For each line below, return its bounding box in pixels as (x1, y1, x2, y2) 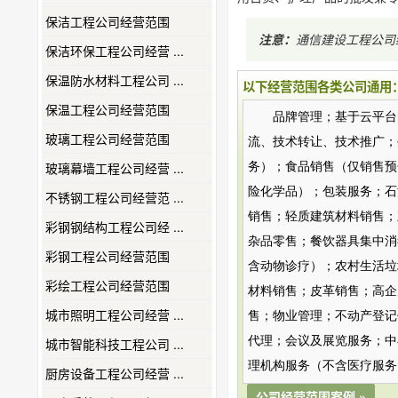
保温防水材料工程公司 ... (45, 71, 184, 89)
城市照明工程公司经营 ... (45, 306, 184, 323)
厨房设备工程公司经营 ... (45, 364, 184, 382)
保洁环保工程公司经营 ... (45, 42, 184, 60)
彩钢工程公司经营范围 (45, 247, 170, 265)
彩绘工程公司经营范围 (45, 276, 170, 294)
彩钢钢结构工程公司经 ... (45, 218, 184, 235)
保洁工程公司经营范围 (45, 12, 170, 30)
